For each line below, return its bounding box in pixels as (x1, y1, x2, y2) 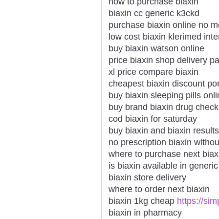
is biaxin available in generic (109, 160, 218, 171)
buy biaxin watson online (109, 43, 204, 53)
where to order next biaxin (109, 184, 210, 194)
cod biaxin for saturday (109, 113, 197, 124)
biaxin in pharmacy (109, 207, 182, 218)
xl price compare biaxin (109, 66, 198, 77)
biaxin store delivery (109, 172, 186, 182)
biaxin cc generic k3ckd (109, 8, 199, 18)
